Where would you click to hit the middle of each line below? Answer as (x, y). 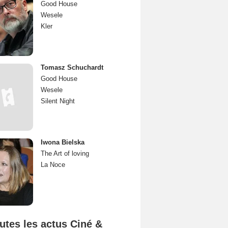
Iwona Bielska (63, 142)
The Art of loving (65, 153)
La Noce (53, 165)
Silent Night (58, 101)
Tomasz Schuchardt (72, 67)
